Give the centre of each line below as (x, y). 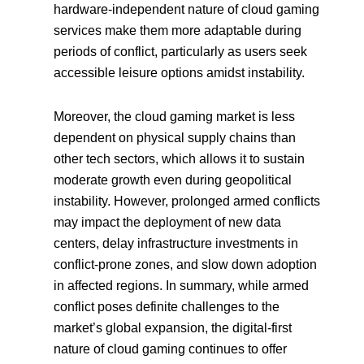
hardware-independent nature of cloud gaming (187, 9)
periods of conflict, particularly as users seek (181, 51)
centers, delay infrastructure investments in (176, 243)
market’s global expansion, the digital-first (173, 327)
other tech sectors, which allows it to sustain (180, 158)
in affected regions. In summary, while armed (182, 285)
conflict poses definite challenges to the (167, 306)
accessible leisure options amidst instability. (180, 72)
